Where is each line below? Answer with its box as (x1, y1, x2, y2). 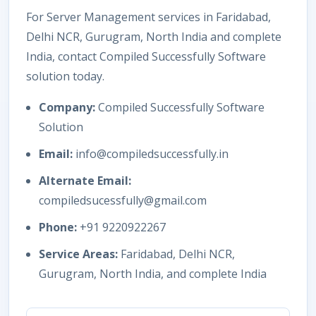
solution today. (26, 68, 104, 84)
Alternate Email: (39, 173, 131, 188)
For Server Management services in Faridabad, (26, 9, 271, 25)
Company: (39, 99, 95, 115)
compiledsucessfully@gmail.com (39, 193, 207, 208)
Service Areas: (39, 246, 118, 262)
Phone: (39, 219, 77, 235)
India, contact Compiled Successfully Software (26, 49, 266, 64)
